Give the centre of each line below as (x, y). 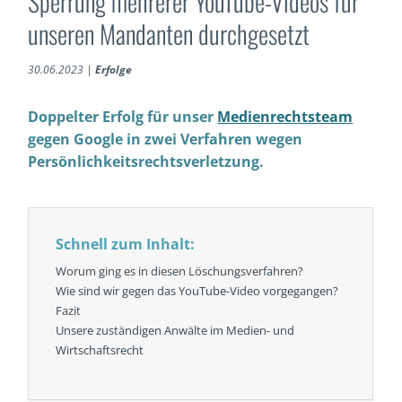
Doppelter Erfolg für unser (123, 116)
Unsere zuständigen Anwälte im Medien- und (175, 330)
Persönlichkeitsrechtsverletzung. (146, 161)
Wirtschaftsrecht (100, 350)
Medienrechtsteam (285, 116)
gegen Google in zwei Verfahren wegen (166, 139)
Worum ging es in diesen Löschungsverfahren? (180, 271)
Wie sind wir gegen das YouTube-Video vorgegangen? (197, 290)
